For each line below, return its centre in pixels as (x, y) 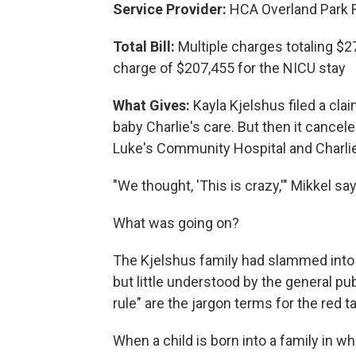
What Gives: (151, 105)
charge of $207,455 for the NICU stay (229, 68)
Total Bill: (144, 46)
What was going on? (176, 222)
